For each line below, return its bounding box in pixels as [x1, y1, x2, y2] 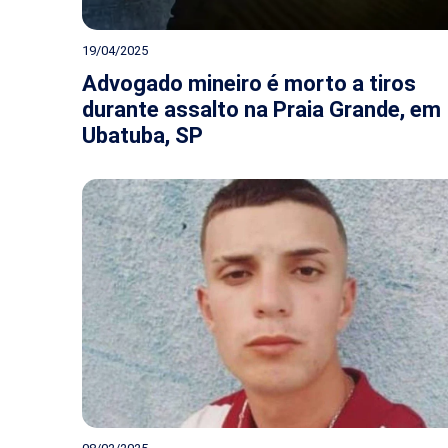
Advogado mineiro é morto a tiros [82, 71, 416, 97]
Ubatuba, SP [82, 123, 203, 149]
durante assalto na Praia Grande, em [82, 97, 441, 123]
